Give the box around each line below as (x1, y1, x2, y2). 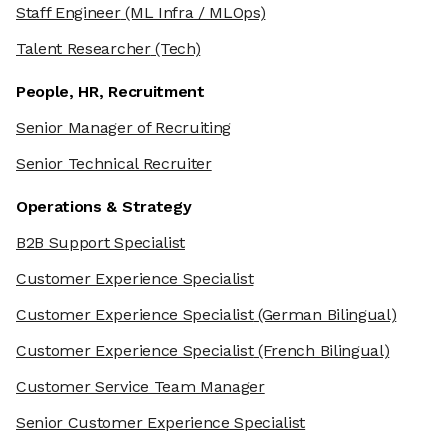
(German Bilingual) (253, 305, 397, 325)
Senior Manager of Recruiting (16, 118, 232, 138)
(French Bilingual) (253, 341, 390, 361)
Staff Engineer (16, 3, 121, 23)
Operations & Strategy (16, 197, 192, 217)
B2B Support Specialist (16, 233, 185, 253)
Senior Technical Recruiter (16, 154, 212, 174)
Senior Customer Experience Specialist (16, 413, 306, 433)
